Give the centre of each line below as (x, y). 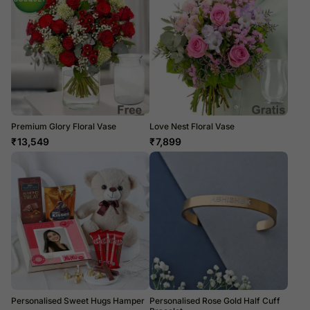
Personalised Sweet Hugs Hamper (78, 300)
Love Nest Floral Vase (192, 126)
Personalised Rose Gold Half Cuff (215, 300)
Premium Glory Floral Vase (64, 126)
